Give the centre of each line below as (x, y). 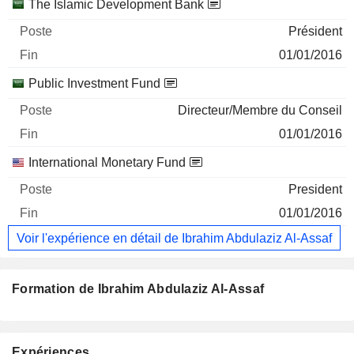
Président (315, 32)
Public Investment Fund (94, 84)
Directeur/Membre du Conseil (260, 111)
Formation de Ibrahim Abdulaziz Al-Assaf (138, 289)
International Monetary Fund (107, 163)
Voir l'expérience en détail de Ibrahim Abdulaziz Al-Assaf (174, 238)
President (315, 190)
